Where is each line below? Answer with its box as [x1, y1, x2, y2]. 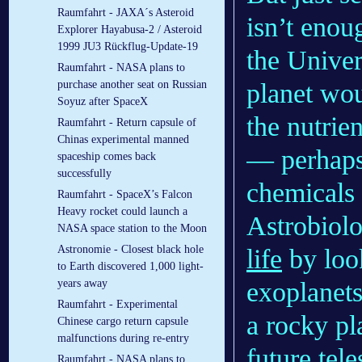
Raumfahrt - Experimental [57, 298, 178, 311]
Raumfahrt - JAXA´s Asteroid [57, 6, 194, 19]
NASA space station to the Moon [57, 222, 207, 235]
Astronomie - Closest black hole [57, 243, 204, 256]
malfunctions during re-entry [57, 332, 189, 345]
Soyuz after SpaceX [57, 95, 148, 108]
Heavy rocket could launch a [57, 205, 187, 218]
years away [57, 277, 107, 290]
